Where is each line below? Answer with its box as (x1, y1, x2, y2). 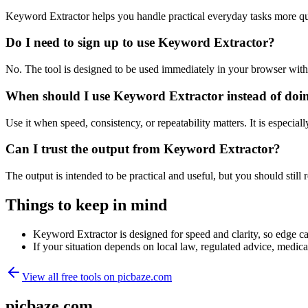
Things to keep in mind (5, 195, 167, 214)
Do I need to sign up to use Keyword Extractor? (5, 35, 275, 50)
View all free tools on (22, 270, 118, 283)
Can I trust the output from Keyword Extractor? (5, 142, 280, 157)
